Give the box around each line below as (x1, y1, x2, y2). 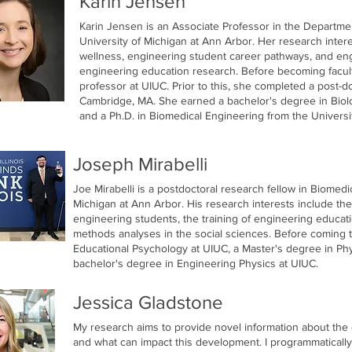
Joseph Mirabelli (73, 152, 207, 174)
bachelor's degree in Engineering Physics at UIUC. (73, 256, 318, 269)
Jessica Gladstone (73, 291, 223, 313)
